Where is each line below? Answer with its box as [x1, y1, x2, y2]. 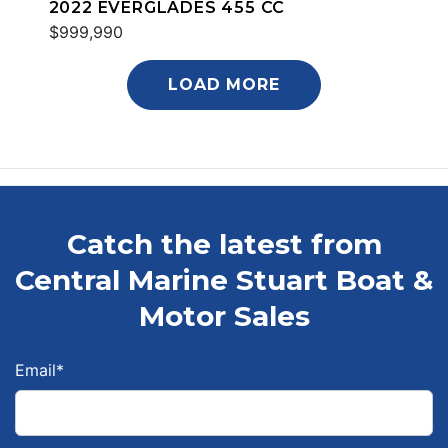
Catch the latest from [66, 226, 382, 261]
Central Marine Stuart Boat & [15, 262, 433, 297]
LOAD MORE [168, 74, 280, 94]
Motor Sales [138, 298, 310, 333]
